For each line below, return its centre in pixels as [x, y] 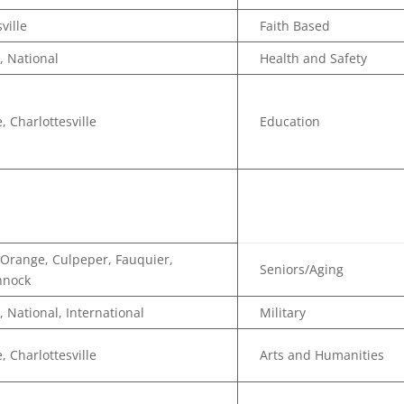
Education [290, 121]
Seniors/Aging [302, 269]
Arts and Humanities [322, 355]
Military [283, 312]
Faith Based [295, 26]
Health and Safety [314, 58]
